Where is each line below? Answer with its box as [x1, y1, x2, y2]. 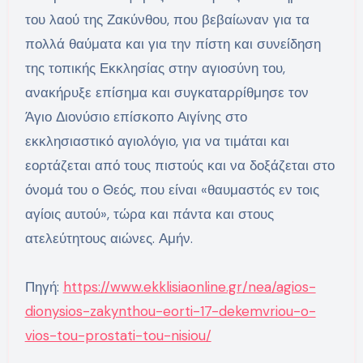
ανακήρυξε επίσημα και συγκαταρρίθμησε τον [24, 83, 309, 102]
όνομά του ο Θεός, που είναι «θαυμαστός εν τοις [24, 181, 319, 199]
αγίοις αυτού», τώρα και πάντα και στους [24, 205, 274, 224]
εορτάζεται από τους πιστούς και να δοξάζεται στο [24, 156, 335, 175]
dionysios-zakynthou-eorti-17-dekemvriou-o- [24, 302, 316, 321]
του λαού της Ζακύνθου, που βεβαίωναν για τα [24, 11, 310, 29]
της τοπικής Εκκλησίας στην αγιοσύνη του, [24, 59, 285, 78]
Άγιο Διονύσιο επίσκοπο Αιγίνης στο [24, 108, 247, 126]
